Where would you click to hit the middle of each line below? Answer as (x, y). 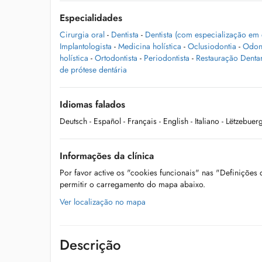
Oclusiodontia (212, 46)
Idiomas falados (92, 104)
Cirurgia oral (82, 35)
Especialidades (91, 18)
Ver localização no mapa (103, 202)
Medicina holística (150, 46)
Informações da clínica (107, 156)
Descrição (90, 245)
